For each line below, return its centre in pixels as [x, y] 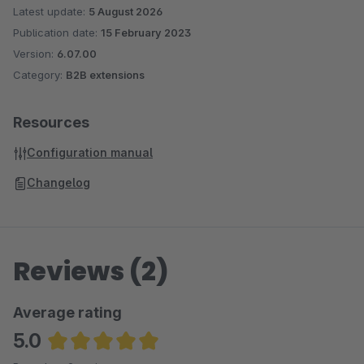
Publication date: [57, 32]
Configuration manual [90, 152]
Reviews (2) [91, 271]
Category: [39, 75]
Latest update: [51, 11]
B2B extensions [105, 75]
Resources [51, 122]
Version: [35, 54]
